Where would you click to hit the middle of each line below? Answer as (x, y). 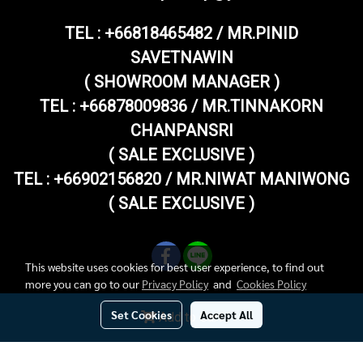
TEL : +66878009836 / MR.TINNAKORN (181, 106)
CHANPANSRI (181, 130)
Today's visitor (155, 352)
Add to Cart (190, 317)
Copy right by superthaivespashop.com (181, 324)
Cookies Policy (271, 284)
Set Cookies (141, 314)
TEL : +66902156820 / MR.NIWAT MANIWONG (181, 179)
